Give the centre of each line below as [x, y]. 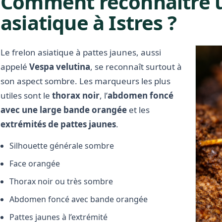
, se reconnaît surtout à [136, 67]
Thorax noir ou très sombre [61, 181]
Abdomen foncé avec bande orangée [79, 199]
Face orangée [35, 164]
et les [138, 110]
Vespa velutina [60, 67]
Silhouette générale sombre [62, 146]
